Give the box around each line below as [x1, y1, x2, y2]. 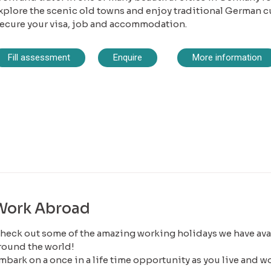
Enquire [113, 52, 142, 64]
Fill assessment [7, 52, 70, 64]
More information [192, 52, 262, 64]
